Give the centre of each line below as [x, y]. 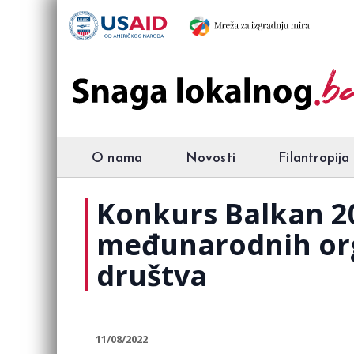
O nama [117, 158]
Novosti [210, 158]
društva [152, 275]
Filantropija [314, 158]
